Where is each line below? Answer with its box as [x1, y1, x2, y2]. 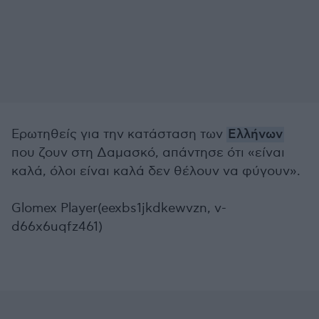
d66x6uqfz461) [11, 219, 103, 234]
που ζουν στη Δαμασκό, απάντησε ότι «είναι [11, 145, 285, 160]
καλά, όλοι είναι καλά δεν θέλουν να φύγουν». [11, 164, 300, 179]
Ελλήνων [228, 127, 283, 142]
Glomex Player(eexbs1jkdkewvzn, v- [11, 201, 226, 216]
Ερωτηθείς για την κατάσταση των [11, 127, 226, 142]
